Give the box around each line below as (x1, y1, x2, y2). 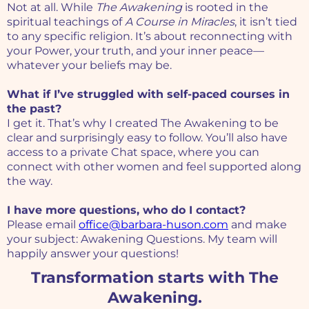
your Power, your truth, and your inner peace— (7, 44, 264, 58)
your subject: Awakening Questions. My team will (7, 232, 277, 246)
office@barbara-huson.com (79, 218, 228, 232)
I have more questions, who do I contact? (7, 203, 246, 217)
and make (228, 218, 287, 232)
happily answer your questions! (7, 247, 179, 261)
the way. (7, 175, 52, 188)
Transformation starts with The (30, 268, 279, 288)
